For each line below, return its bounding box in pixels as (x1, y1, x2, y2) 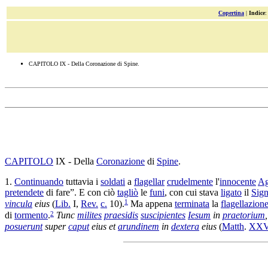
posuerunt (5, 221, 42, 232)
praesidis (104, 210, 138, 221)
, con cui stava (165, 187, 221, 197)
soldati (100, 176, 125, 187)
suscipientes (141, 210, 185, 221)
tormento (14, 210, 48, 221)
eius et (89, 221, 118, 232)
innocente (220, 176, 256, 187)
